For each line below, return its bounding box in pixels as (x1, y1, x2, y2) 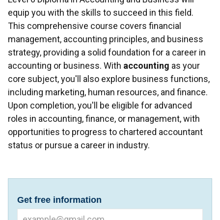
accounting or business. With (8, 60, 123, 71)
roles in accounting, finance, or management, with (8, 113, 200, 124)
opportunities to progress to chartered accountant (8, 126, 203, 137)
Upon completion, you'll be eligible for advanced (8, 100, 192, 110)
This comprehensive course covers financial (8, 20, 181, 31)
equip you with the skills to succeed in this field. (8, 7, 193, 18)
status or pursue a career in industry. (8, 139, 150, 150)
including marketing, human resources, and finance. (8, 86, 208, 97)
